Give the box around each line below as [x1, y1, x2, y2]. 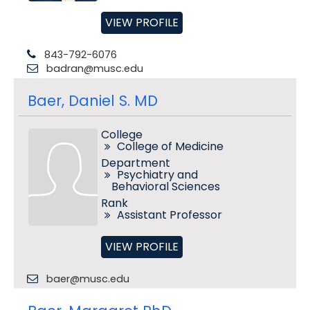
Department [100, 155, 170, 171]
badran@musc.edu [46, 62, 143, 75]
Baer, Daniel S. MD [27, 91, 158, 111]
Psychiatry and [116, 167, 198, 183]
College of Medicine [116, 138, 224, 154]
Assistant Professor [116, 207, 222, 223]
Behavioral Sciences [111, 179, 220, 194]
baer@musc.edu [46, 272, 129, 286]
